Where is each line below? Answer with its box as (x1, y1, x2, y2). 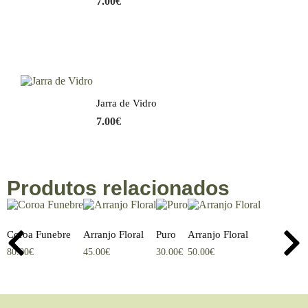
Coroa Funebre (7, 229, 71, 240)
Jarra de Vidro (96, 98, 157, 109)
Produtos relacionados (7, 177, 230, 199)
